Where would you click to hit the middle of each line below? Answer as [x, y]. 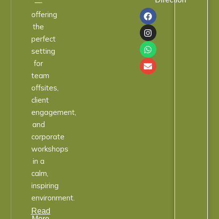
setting [43, 51]
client [40, 100]
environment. [53, 198]
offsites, [45, 88]
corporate [48, 137]
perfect [43, 39]
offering [44, 15]
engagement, [54, 112]
